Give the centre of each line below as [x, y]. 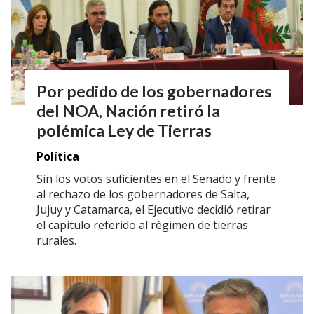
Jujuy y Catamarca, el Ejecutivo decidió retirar [153, 209]
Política [58, 156]
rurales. [56, 240]
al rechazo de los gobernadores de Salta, [143, 194]
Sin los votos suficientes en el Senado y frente [156, 178]
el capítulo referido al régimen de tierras [142, 225]
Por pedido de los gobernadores [154, 91]
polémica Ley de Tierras [124, 131]
